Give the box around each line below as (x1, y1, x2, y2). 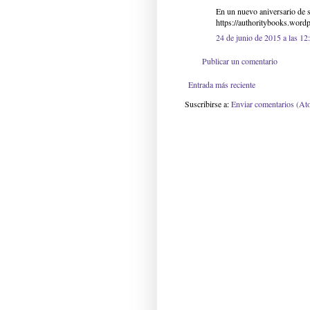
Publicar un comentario (202, 55, 277, 67)
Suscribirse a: (185, 98, 231, 110)
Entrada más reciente (188, 79, 255, 91)
